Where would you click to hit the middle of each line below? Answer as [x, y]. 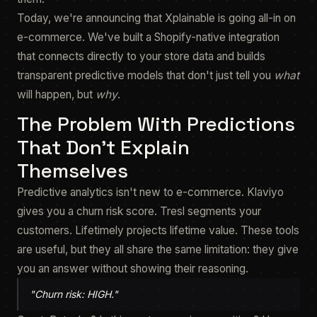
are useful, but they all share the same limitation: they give [158, 249]
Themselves [73, 171]
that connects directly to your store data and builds [141, 56]
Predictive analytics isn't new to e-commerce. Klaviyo [150, 192]
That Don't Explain [103, 147]
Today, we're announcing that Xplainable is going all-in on [156, 18]
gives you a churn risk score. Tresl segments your [139, 211]
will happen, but [56, 94]
